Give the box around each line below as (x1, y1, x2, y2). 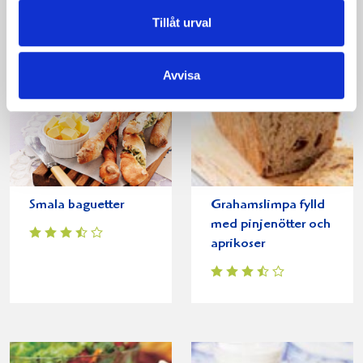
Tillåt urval (152, 15, 211, 29)
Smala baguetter (29, 199, 124, 212)
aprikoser (211, 237, 265, 251)
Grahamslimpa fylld (211, 199, 325, 212)
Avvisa (163, 68, 200, 83)
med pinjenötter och (211, 218, 331, 232)
